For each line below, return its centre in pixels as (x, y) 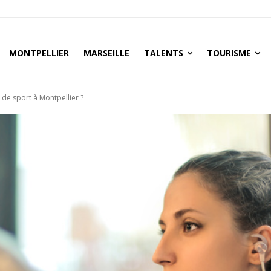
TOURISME (229, 53)
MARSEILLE (106, 53)
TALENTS (164, 53)
